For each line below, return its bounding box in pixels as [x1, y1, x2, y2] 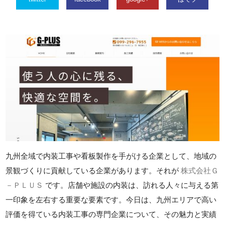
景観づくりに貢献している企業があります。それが [6, 166, 181, 175]
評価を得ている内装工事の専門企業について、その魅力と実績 [6, 209, 217, 218]
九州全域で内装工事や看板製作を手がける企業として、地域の [6, 151, 217, 160]
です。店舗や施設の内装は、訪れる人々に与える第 [43, 180, 219, 189]
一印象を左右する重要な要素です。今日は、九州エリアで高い [6, 195, 217, 204]
